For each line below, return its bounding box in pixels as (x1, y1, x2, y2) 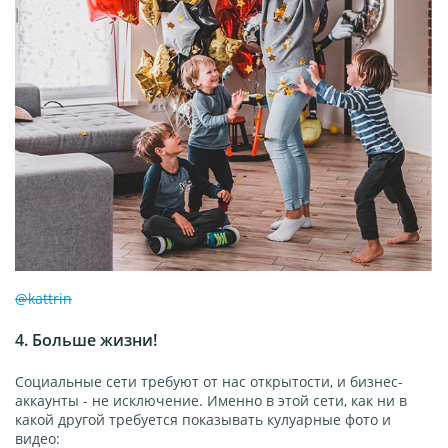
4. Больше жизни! (15, 328, 157, 351)
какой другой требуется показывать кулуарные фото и (15, 409, 391, 429)
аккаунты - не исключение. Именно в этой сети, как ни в (15, 390, 407, 410)
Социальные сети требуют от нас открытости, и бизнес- (15, 371, 403, 391)
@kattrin (15, 288, 72, 308)
